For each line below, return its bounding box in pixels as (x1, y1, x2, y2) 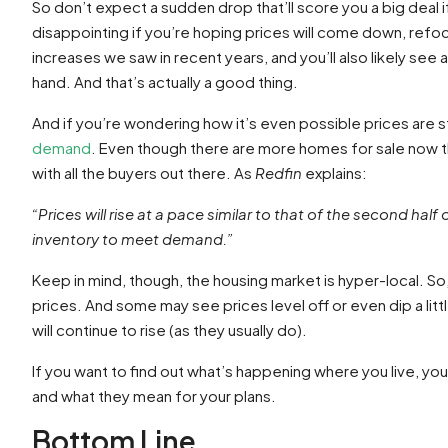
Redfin (255, 163, 305, 182)
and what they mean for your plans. (32, 386, 276, 405)
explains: (305, 163, 367, 182)
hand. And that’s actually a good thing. (32, 72, 301, 91)
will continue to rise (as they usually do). (32, 320, 307, 339)
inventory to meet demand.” (32, 229, 233, 248)
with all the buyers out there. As (32, 163, 255, 182)
